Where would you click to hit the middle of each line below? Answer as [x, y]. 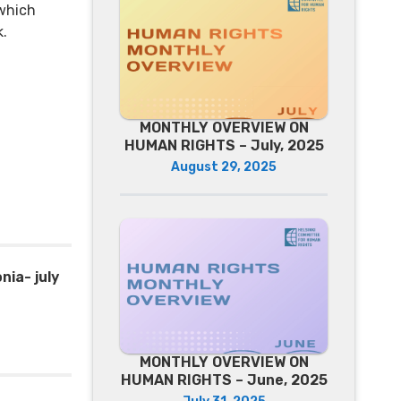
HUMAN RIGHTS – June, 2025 [224, 380]
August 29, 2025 [224, 166]
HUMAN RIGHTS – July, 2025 [224, 145]
